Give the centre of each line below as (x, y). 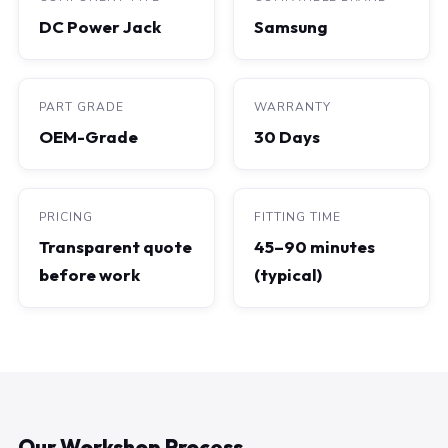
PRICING (66, 217)
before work (89, 274)
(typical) (288, 274)
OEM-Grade (88, 136)
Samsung (291, 26)
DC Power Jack (100, 26)
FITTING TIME (297, 217)
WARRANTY (292, 107)
